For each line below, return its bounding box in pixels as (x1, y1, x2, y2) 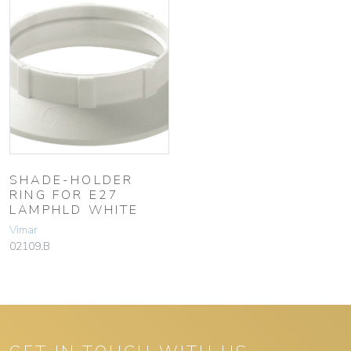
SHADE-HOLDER (9, 171, 134, 189)
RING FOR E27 (9, 186, 120, 204)
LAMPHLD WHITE (9, 201, 139, 219)
